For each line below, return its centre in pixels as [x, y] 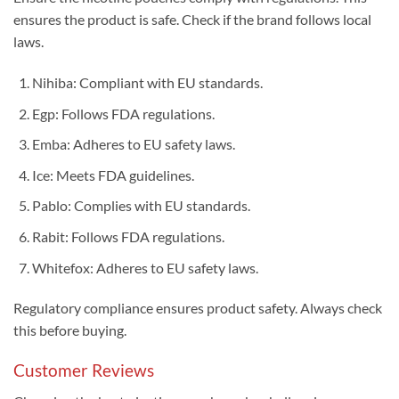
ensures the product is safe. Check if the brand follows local [192, 20]
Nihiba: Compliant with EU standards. [147, 82]
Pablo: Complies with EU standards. [141, 206]
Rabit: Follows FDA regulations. [128, 236]
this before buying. [70, 330]
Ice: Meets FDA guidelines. [113, 175]
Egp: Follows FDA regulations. [123, 113]
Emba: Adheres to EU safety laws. [133, 144]
